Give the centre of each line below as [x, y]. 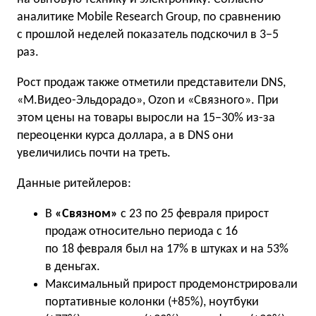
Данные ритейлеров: [74, 184]
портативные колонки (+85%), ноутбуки [152, 302]
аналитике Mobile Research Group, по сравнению [149, 17]
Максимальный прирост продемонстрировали [171, 285]
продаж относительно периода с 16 [141, 232]
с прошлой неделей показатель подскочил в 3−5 [148, 35]
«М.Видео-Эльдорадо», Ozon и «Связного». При [148, 101]
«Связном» [86, 214]
